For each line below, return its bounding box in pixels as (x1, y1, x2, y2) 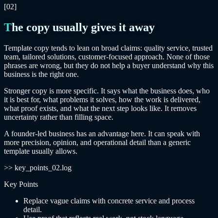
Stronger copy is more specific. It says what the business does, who (4, 87, 210, 95)
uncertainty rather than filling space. (4, 113, 113, 122)
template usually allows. (4, 147, 77, 156)
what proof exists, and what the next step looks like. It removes (4, 104, 197, 113)
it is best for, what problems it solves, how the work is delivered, (4, 95, 200, 104)
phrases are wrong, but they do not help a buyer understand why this (4, 61, 214, 70)
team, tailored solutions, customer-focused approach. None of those (4, 53, 210, 61)
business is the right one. (4, 70, 79, 79)
